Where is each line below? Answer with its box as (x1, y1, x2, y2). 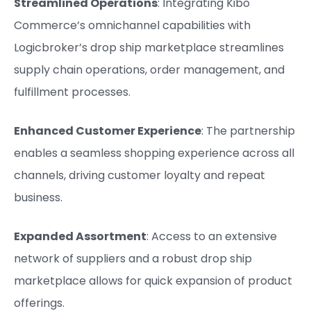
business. (14, 190, 62, 205)
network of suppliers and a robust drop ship (14, 251, 252, 267)
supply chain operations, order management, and (14, 62, 285, 78)
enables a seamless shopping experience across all (14, 145, 294, 161)
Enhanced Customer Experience (14, 123, 201, 139)
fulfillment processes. (14, 84, 131, 100)
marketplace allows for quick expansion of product (14, 273, 292, 289)
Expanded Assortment (14, 228, 146, 244)
